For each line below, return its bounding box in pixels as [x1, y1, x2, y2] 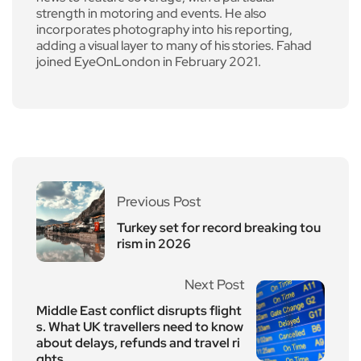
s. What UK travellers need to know [36, 317, 243, 335]
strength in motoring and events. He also [36, 4, 267, 22]
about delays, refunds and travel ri [36, 334, 240, 351]
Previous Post [117, 192, 201, 210]
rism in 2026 [117, 234, 191, 252]
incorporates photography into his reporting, [36, 20, 293, 38]
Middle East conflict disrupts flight [36, 301, 242, 319]
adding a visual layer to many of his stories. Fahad [36, 36, 312, 54]
